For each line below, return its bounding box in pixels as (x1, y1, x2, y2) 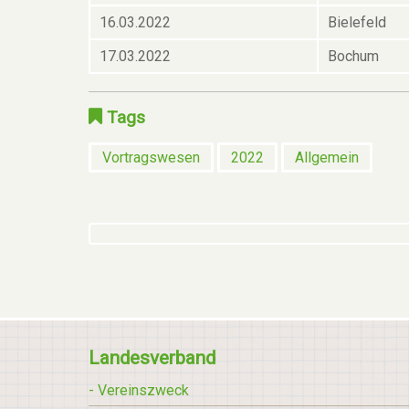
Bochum (328, 47, 379, 65)
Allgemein (295, 148, 359, 166)
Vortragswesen (102, 148, 200, 166)
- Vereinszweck (89, 382, 189, 399)
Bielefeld (328, 13, 386, 31)
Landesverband (89, 346, 215, 369)
